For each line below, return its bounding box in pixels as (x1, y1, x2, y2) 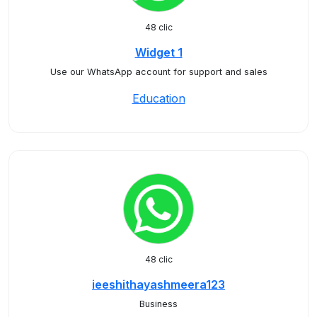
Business (139, 299, 178, 309)
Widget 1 (134, 45, 183, 59)
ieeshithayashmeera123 (92, 277, 225, 292)
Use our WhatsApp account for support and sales (50, 67, 267, 77)
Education (132, 91, 185, 105)
